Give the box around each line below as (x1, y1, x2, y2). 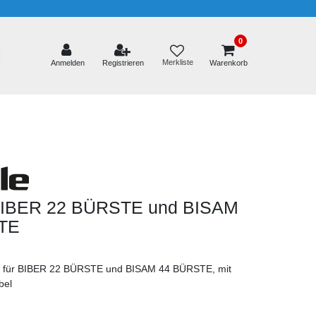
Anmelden (51, 58, 85, 67)
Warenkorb (209, 58, 248, 67)
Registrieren (102, 58, 145, 67)
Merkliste (162, 58, 193, 67)
